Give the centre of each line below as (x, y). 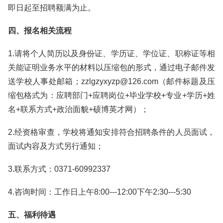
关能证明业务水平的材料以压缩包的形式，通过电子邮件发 (111, 67)
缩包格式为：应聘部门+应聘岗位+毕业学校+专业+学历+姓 (111, 95)
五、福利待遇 (32, 215)
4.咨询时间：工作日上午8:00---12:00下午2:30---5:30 (100, 192)
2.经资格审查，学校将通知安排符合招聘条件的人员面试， (111, 132)
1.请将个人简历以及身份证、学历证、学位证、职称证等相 (111, 54)
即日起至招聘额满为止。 (52, 8)
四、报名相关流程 (40, 31)
